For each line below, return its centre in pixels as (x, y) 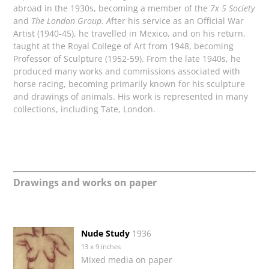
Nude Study (106, 233)
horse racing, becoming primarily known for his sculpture (129, 84)
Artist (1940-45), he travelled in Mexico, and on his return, (130, 34)
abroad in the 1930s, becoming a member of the (111, 8)
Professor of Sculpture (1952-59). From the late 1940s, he (127, 59)
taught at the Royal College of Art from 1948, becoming (124, 46)
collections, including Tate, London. (85, 109)
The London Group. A (71, 21)
